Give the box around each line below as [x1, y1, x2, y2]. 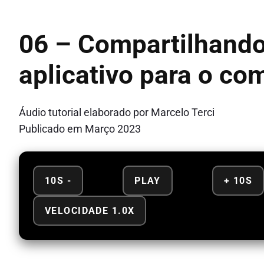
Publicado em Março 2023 [19, 123, 141, 136]
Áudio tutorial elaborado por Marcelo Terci [19, 106, 214, 119]
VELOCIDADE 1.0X [45, 204, 135, 216]
